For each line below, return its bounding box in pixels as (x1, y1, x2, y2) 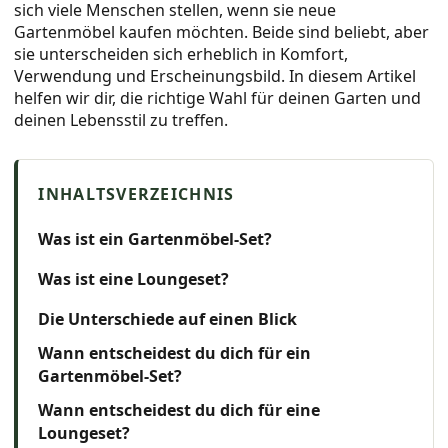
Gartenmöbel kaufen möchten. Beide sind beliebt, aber (14, 20, 430, 43)
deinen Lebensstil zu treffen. (14, 108, 229, 131)
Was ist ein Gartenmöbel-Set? (38, 227, 273, 250)
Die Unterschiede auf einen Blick (38, 307, 298, 330)
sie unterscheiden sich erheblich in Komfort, (14, 42, 349, 65)
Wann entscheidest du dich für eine (38, 398, 321, 421)
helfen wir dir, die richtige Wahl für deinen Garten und (14, 86, 422, 109)
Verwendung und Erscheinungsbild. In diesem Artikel (14, 64, 417, 87)
